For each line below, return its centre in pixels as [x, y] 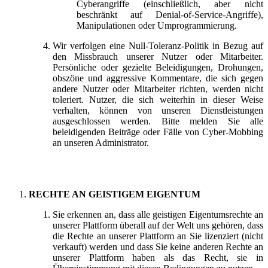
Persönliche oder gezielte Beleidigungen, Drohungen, [158, 67]
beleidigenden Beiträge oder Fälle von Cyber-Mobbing [158, 132]
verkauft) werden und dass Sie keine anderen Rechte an [158, 246]
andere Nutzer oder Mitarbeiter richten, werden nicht [158, 89]
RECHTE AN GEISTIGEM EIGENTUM [115, 194]
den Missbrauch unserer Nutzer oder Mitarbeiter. [158, 56]
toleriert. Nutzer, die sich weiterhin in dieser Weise [158, 99]
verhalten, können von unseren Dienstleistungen [158, 110]
